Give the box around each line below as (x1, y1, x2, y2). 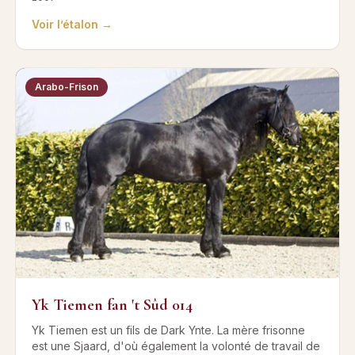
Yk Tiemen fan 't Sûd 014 (32, 295, 193, 315)
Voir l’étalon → (32, 17, 113, 32)
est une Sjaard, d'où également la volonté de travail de (32, 338, 320, 353)
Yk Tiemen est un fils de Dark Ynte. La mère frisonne (32, 323, 305, 337)
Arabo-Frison (35, 81, 98, 94)
